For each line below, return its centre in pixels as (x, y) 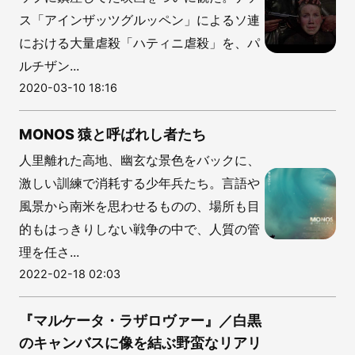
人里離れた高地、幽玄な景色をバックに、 (139, 160)
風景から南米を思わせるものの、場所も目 (139, 206)
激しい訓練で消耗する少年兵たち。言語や (139, 183)
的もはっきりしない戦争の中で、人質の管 (139, 229)
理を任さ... (49, 252)
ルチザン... (49, 65)
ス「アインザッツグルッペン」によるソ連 (139, 19)
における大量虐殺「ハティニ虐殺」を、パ (139, 42)
